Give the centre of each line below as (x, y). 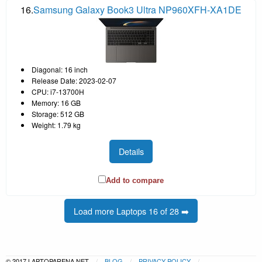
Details (131, 151)
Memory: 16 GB (56, 102)
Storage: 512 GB (58, 113)
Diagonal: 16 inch (60, 69)
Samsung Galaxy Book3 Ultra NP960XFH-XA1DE (137, 9)
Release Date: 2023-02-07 (74, 80)
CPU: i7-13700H (58, 91)
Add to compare (135, 181)
